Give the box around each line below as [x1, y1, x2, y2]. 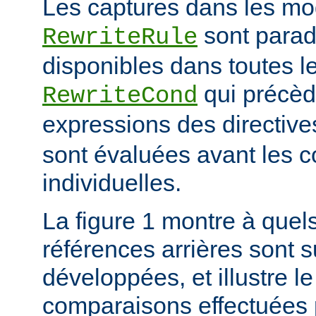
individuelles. [42, 169, 181, 197]
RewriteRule [42, 24, 197, 51]
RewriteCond [42, 83, 197, 110]
